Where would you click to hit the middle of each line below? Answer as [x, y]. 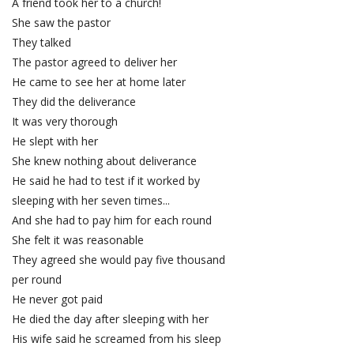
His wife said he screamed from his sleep [118, 339]
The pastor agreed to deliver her [94, 62]
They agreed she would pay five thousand [120, 260]
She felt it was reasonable [78, 240]
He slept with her [55, 141]
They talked [41, 43]
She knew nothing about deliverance [104, 161]
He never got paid [57, 299]
